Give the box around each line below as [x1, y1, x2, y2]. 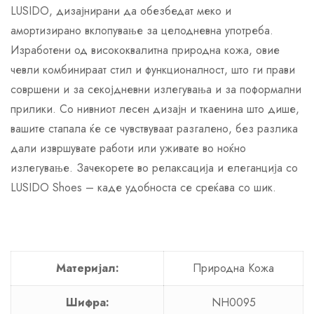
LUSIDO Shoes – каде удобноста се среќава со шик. [11, 179, 276, 196]
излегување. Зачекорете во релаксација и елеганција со [11, 159, 298, 176]
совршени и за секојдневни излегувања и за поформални [11, 81, 301, 97]
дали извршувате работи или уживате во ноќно [11, 139, 246, 156]
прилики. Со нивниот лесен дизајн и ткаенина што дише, [11, 100, 299, 117]
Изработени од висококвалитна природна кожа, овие [11, 41, 280, 58]
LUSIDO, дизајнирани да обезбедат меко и [11, 2, 231, 19]
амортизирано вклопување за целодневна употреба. [11, 22, 273, 39]
